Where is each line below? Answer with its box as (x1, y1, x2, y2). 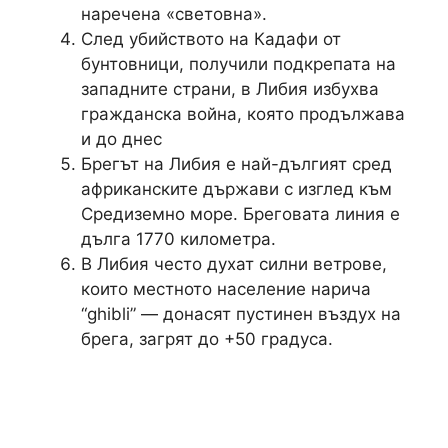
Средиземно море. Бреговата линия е (81, 203, 400, 224)
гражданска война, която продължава (81, 103, 405, 124)
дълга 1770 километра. (81, 228, 276, 249)
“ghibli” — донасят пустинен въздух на (81, 303, 401, 324)
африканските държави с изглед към (81, 178, 392, 199)
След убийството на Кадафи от (81, 28, 341, 49)
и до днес (81, 128, 162, 149)
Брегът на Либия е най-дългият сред (81, 153, 392, 174)
